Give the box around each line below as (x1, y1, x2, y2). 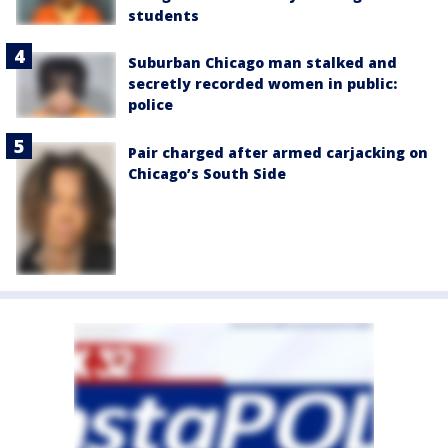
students (128, 6, 199, 26)
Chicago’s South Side (128, 164, 286, 184)
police (128, 95, 173, 115)
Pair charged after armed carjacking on (128, 143, 428, 163)
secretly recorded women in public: (128, 74, 397, 94)
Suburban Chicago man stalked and (128, 53, 397, 73)
